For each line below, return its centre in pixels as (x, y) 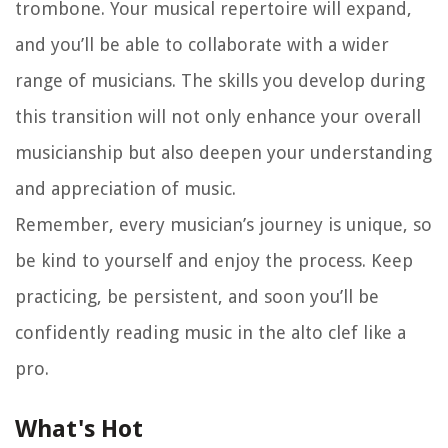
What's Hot (79, 429)
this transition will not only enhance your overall (218, 117)
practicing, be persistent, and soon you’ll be (197, 297)
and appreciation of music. (125, 189)
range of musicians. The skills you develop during (220, 81)
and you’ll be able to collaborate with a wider (202, 45)
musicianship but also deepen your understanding (223, 153)
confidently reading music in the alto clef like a (210, 333)
